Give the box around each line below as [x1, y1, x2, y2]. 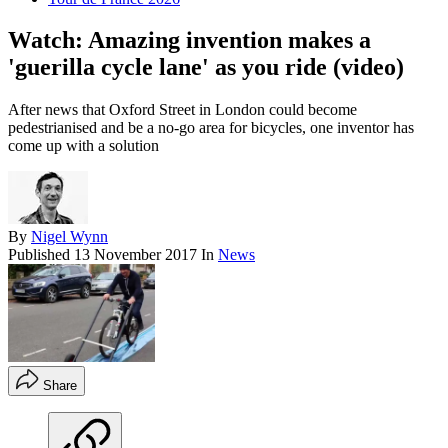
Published [8, 246, 74, 264]
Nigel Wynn [31, 228, 108, 246]
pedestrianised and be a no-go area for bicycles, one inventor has [8, 119, 414, 137]
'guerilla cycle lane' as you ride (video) [8, 54, 404, 81]
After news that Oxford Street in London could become [8, 101, 357, 119]
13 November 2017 [74, 246, 197, 264]
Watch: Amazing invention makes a [8, 27, 371, 54]
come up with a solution [8, 137, 159, 155]
